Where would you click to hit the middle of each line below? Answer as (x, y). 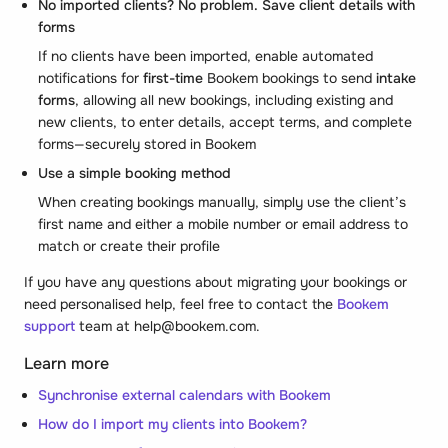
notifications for (90, 77)
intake (396, 77)
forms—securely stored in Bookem (147, 143)
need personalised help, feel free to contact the (180, 303)
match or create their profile (129, 245)
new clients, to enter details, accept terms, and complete (225, 121)
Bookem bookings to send (289, 77)
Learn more (66, 363)
